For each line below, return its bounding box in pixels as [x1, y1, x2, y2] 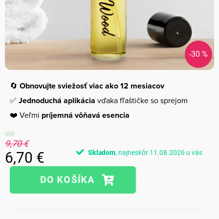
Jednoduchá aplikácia [17, 95, 95, 106]
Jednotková [4, 167, 41, 175]
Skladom [86, 149, 115, 157]
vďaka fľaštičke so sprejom [95, 95, 188, 106]
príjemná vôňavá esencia [42, 109, 130, 121]
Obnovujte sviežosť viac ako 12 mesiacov [20, 80, 164, 91]
